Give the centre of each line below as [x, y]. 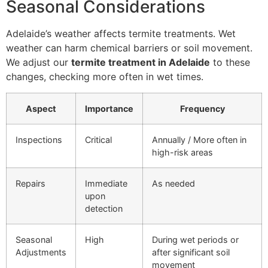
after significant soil [191, 252]
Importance [109, 108]
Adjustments [41, 252]
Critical [98, 139]
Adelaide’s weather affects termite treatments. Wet [121, 34]
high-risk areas [182, 152]
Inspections [39, 139]
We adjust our [39, 63]
